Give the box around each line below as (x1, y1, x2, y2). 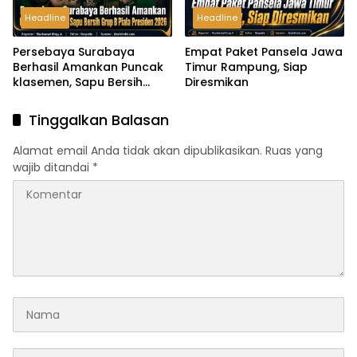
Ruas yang (265, 143, 323, 159)
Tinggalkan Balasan (29, 110, 169, 131)
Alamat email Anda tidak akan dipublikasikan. (13, 143, 262, 159)
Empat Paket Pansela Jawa (185, 44, 343, 61)
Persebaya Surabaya (13, 44, 135, 61)
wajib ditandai (13, 159, 92, 176)
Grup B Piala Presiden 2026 (13, 89, 168, 106)
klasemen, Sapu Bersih (13, 74, 143, 91)
